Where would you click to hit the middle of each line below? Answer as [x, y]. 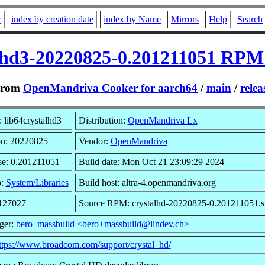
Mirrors [185, 19]
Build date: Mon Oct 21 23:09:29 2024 [151, 161]
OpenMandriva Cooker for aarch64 [110, 88]
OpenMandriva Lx [162, 120]
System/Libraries [37, 182]
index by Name [132, 19]
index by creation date [52, 19]
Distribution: [103, 120]
